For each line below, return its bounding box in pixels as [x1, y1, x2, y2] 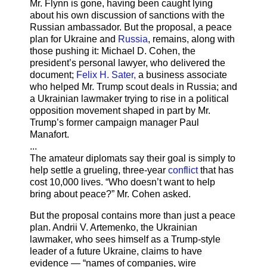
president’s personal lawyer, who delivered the [30, 58, 225, 69]
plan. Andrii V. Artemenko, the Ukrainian [30, 222, 197, 233]
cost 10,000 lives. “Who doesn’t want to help [30, 177, 215, 188]
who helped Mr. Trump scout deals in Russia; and [30, 82, 237, 92]
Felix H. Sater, [76, 70, 136, 80]
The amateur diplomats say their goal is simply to [30, 153, 235, 164]
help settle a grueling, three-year [30, 165, 168, 176]
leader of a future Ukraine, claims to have [30, 246, 202, 257]
